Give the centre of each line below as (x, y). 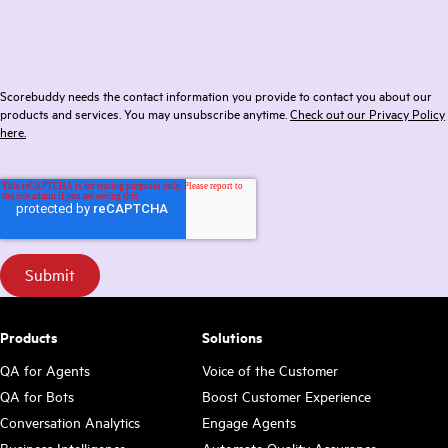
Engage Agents (248, 422)
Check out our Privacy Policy (367, 113)
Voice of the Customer (269, 370)
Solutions (232, 337)
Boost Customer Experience (286, 396)
